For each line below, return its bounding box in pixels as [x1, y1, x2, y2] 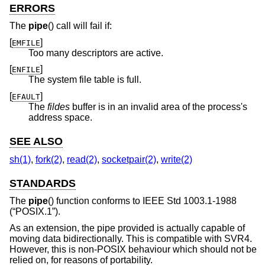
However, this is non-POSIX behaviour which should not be [9, 244, 257, 254]
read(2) [67, 154, 97, 164]
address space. [28, 112, 92, 123]
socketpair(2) [102, 154, 156, 164]
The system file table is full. [28, 75, 141, 85]
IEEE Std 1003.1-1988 [143, 196, 237, 206]
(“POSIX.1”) [9, 206, 58, 217]
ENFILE [12, 65, 40, 75]
